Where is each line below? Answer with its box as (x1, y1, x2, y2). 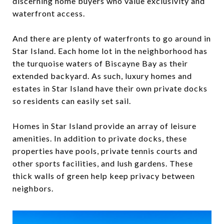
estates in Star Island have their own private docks (12, 83, 207, 93)
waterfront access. (12, 8, 85, 18)
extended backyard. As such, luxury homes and (12, 70, 192, 80)
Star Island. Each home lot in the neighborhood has (12, 45, 207, 55)
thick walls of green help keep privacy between (12, 170, 195, 180)
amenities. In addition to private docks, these (12, 133, 187, 143)
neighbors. (12, 183, 53, 193)
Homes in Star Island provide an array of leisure (12, 120, 196, 130)
